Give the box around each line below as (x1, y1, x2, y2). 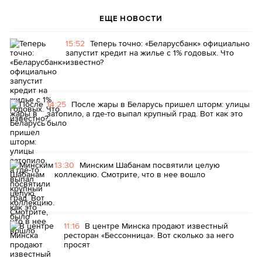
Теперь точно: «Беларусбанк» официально (89, 37, 250, 50)
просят (64, 239, 90, 251)
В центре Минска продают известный (84, 220, 228, 232)
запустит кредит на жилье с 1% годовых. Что (65, 47, 234, 59)
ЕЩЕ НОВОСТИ (99, 14, 163, 24)
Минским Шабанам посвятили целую (79, 159, 220, 171)
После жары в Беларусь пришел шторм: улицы (71, 98, 250, 111)
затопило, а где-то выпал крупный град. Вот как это (47, 108, 243, 120)
